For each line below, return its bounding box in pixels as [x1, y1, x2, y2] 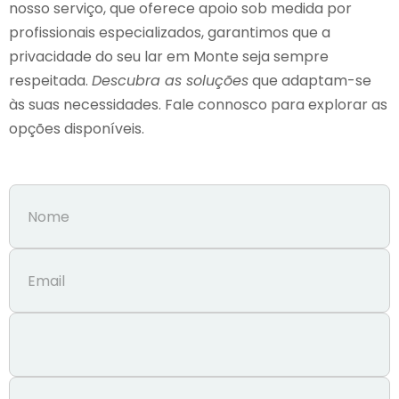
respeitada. [9, 70, 92, 91]
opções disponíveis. [9, 118, 144, 139]
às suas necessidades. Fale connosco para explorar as [9, 94, 387, 115]
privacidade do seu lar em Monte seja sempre [9, 46, 329, 67]
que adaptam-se [248, 70, 371, 91]
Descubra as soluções [92, 70, 248, 91]
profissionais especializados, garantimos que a [9, 22, 330, 43]
